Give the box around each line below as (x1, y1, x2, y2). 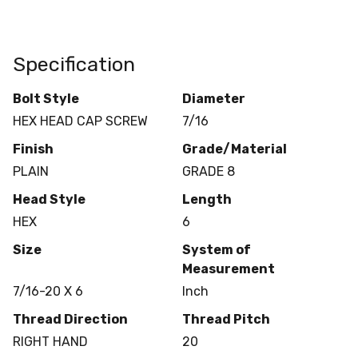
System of (181, 241, 251, 257)
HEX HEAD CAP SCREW (13, 113, 148, 129)
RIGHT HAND (13, 333, 88, 349)
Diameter (181, 90, 245, 106)
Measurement (181, 261, 275, 276)
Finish (13, 141, 54, 157)
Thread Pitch (181, 311, 270, 327)
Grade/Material (181, 141, 287, 157)
